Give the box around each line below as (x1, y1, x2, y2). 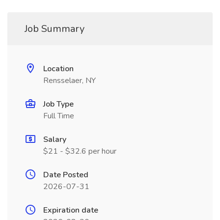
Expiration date (43, 205, 98, 216)
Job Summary (25, 22, 84, 35)
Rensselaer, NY (43, 75, 96, 86)
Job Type (43, 99, 74, 110)
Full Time (43, 110, 74, 121)
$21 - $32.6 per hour (43, 146, 116, 157)
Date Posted (43, 169, 88, 180)
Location (43, 63, 74, 74)
